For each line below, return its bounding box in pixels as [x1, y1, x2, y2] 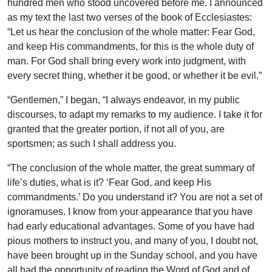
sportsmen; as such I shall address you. [7, 138, 176, 149]
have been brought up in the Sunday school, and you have [7, 250, 257, 261]
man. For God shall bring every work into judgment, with [7, 56, 246, 67]
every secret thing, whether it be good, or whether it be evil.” [7, 70, 262, 81]
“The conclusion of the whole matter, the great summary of [7, 163, 254, 174]
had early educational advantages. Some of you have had [7, 221, 254, 232]
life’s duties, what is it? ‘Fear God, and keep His [7, 177, 211, 188]
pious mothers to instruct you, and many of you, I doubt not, [7, 236, 258, 246]
